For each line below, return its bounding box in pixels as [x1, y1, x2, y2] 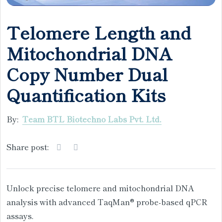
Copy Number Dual [6, 60, 167, 86]
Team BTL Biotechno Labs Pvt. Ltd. [22, 112, 162, 125]
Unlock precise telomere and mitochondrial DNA [6, 181, 194, 194]
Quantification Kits [6, 81, 166, 107]
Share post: [6, 140, 49, 153]
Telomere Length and [6, 19, 191, 45]
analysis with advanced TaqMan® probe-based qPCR [6, 195, 208, 208]
